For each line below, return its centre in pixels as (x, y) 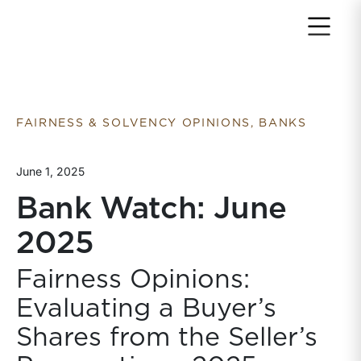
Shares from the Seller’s (167, 338)
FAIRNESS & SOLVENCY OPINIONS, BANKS (162, 123)
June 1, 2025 (50, 171)
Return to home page (93, 23)
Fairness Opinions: (133, 280)
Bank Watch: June (151, 210)
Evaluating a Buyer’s (146, 309)
